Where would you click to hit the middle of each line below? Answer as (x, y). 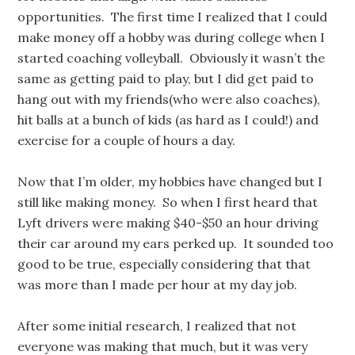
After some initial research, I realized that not (157, 326)
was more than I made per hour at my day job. (158, 284)
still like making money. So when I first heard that (168, 202)
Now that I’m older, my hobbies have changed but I (170, 181)
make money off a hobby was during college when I (172, 37)
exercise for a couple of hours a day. (127, 140)
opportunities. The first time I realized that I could (173, 17)
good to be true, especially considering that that (164, 264)
